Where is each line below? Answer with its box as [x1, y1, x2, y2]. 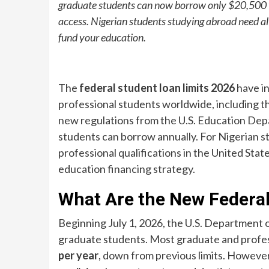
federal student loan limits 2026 [79, 81, 235, 94]
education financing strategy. [58, 162, 195, 175]
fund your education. [58, 31, 146, 44]
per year [58, 249, 98, 262]
